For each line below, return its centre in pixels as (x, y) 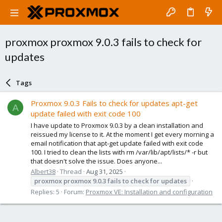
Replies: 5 (45, 192)
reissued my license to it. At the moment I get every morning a (122, 134)
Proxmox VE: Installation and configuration (149, 192)
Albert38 (43, 171)
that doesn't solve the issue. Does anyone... (96, 161)
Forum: (75, 192)
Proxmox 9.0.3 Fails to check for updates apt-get (114, 103)
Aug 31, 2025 (105, 171)
